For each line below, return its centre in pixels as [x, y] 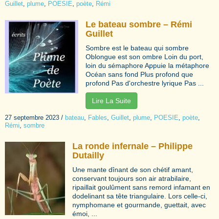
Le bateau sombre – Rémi [139, 24]
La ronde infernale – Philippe [132, 146]
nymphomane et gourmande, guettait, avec [139, 205]
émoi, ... [85, 213]
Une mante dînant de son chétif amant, [133, 169]
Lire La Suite [111, 100]
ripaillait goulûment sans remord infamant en [141, 187]
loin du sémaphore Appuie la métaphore [147, 65]
